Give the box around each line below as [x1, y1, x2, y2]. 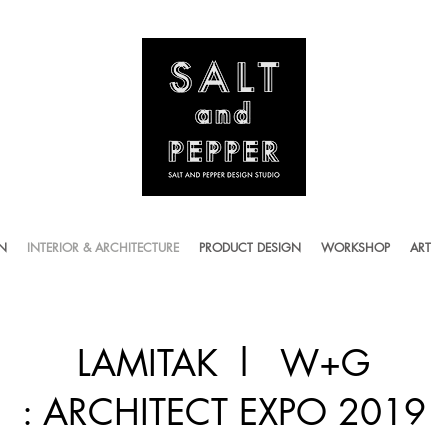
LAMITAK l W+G [76, 340, 371, 387]
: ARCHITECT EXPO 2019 [21, 389, 426, 436]
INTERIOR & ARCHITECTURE [27, 239, 179, 256]
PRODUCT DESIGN [199, 239, 301, 256]
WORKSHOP [321, 239, 390, 256]
